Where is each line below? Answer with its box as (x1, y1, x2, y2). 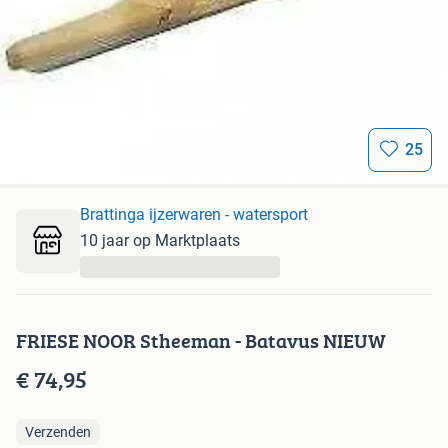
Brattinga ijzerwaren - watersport (80, 205, 308, 224)
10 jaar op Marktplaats (80, 231, 240, 250)
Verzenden (25, 424, 91, 440)
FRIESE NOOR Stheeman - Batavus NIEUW (16, 326, 386, 355)
